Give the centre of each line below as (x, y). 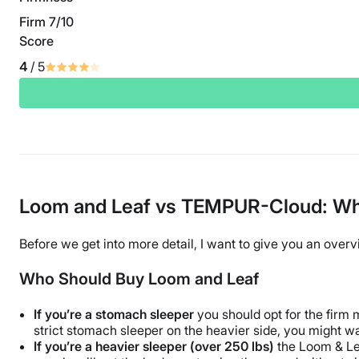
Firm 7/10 (46, 22)
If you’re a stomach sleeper (114, 315)
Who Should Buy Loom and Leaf (139, 279)
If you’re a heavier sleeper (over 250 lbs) (154, 347)
